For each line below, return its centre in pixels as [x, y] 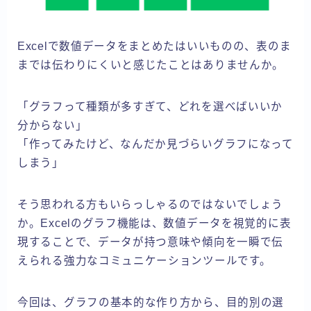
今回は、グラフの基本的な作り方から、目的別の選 [151, 302]
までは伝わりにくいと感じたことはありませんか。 [151, 65]
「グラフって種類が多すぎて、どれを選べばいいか [150, 106]
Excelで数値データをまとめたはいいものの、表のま [154, 46]
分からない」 [52, 125]
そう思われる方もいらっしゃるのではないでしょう [151, 204]
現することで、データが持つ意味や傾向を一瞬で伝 [151, 242]
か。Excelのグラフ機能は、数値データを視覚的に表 [154, 223]
